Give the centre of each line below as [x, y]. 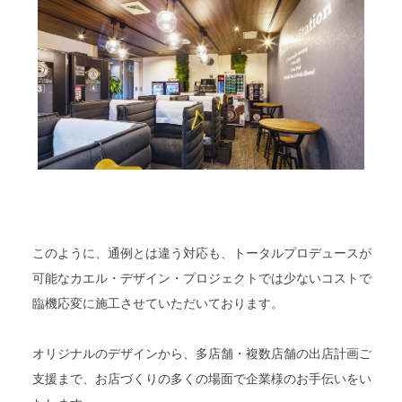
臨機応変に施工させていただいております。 [158, 302]
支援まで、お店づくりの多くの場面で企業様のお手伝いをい [202, 378]
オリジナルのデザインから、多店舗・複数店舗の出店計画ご [202, 353]
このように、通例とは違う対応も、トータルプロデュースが [202, 252]
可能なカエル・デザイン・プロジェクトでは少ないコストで [202, 277]
